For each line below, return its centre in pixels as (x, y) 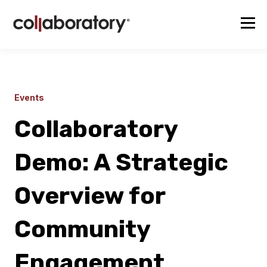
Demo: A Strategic (121, 162)
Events (29, 97)
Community (82, 229)
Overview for (90, 196)
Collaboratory (96, 129)
